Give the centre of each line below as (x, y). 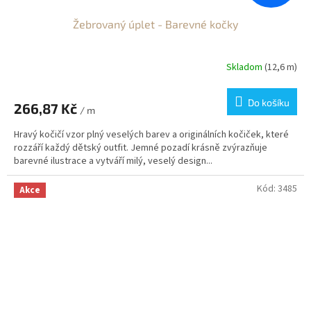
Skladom (245, 68)
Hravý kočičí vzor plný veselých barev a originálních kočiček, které (151, 134)
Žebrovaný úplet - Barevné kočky (155, 24)
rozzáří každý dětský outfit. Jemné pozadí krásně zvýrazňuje (141, 148)
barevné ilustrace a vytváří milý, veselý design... (113, 161)
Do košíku (269, 102)
